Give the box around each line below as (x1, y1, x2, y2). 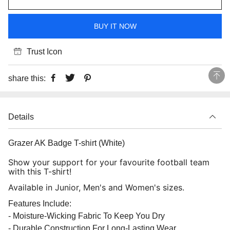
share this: (8, 74, 46, 83)
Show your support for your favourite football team (8, 157, 209, 168)
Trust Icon (27, 47, 62, 56)
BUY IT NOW (93, 22, 137, 31)
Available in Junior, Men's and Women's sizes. (8, 182, 184, 193)
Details (8, 112, 34, 122)
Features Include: (8, 199, 71, 208)
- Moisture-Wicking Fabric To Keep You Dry (8, 212, 165, 221)
